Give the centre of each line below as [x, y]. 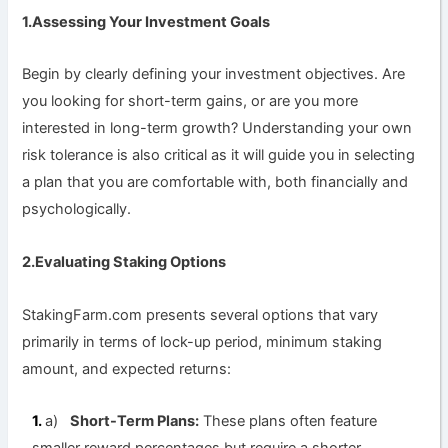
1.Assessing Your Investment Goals [146, 21]
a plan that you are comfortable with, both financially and [215, 182]
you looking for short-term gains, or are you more [190, 101]
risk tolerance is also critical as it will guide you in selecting [219, 155]
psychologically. [77, 209]
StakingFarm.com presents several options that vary [200, 314]
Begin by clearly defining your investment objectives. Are [214, 74]
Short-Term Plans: [135, 421]
